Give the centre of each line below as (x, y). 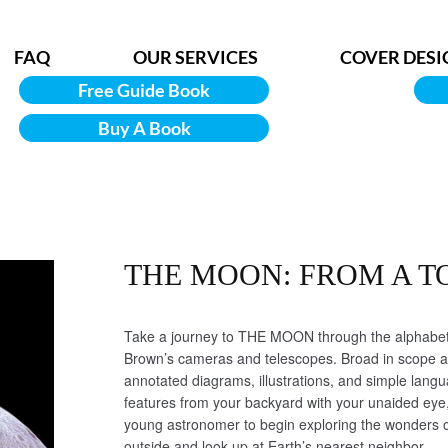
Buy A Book (144, 128)
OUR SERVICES (195, 57)
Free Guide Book (144, 90)
